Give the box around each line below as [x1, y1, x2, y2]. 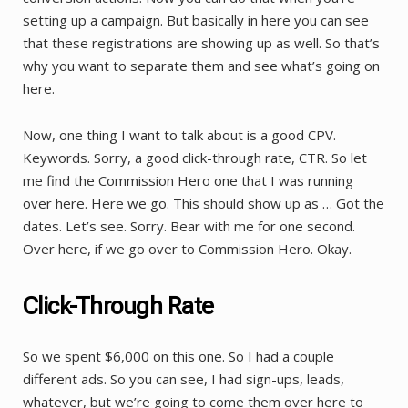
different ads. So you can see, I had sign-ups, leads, [23, 369, 344, 388]
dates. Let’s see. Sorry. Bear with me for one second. [23, 216, 355, 235]
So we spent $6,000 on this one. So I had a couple [23, 346, 334, 365]
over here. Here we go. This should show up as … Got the [23, 193, 384, 212]
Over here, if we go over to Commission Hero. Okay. [23, 239, 352, 258]
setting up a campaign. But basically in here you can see [23, 10, 369, 29]
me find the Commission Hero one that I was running [23, 170, 353, 189]
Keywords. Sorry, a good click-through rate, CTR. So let [23, 148, 367, 167]
